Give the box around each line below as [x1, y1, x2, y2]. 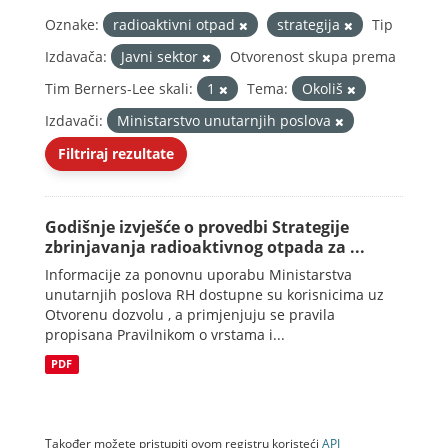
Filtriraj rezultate [58, 144, 174, 163]
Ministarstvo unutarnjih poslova [117, 111, 335, 130]
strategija [277, 15, 344, 34]
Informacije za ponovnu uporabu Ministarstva [45, 265, 352, 284]
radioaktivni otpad [113, 15, 239, 34]
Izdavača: [45, 47, 107, 66]
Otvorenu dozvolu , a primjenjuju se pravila [45, 305, 335, 324]
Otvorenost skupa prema [230, 47, 396, 66]
